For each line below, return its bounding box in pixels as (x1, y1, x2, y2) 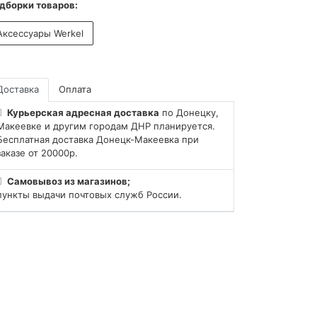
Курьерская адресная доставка (7, 107, 160, 119)
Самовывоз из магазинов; (7, 175, 131, 187)
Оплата (59, 83, 91, 96)
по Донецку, (159, 107, 219, 119)
